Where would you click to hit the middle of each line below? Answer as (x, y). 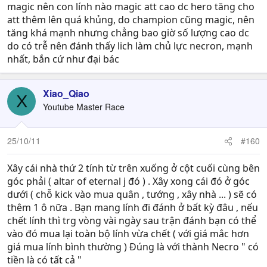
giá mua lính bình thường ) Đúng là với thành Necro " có (133, 247)
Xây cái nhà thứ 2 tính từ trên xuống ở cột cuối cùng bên (133, 168)
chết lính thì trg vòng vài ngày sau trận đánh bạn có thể (132, 221)
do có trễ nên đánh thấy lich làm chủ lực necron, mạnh (130, 46)
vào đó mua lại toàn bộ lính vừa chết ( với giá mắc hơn (128, 234)
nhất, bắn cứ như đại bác (63, 59)
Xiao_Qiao (66, 93)
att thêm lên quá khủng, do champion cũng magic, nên (131, 20)
